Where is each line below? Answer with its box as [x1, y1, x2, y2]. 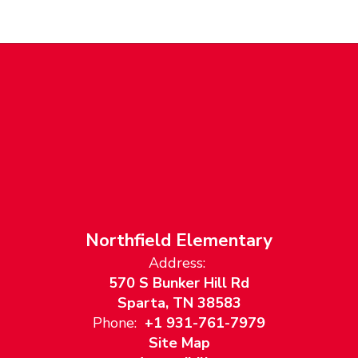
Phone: [93, 313, 137, 332]
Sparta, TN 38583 [117, 293, 241, 312]
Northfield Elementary [86, 229, 272, 253]
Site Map [148, 333, 210, 352]
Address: [149, 253, 205, 272]
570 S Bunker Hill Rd [109, 273, 249, 292]
